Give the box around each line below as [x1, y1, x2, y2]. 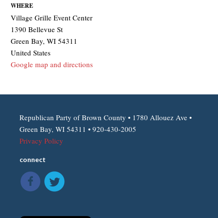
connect [19, 155, 46, 163]
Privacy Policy [19, 135, 64, 145]
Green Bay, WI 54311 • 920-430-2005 [19, 124, 137, 134]
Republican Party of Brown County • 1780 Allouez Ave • [19, 112, 192, 122]
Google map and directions [11, 59, 93, 69]
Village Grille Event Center [11, 12, 93, 22]
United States [11, 47, 51, 57]
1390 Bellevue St [11, 24, 63, 34]
